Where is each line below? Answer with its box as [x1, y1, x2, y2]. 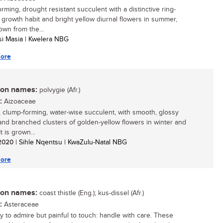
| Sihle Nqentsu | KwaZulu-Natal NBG [13, 138, 127, 146]
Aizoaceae [2, 98, 36, 106]
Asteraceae [2, 201, 39, 209]
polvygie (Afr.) [37, 86, 80, 94]
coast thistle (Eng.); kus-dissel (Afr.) [37, 189, 144, 197]
